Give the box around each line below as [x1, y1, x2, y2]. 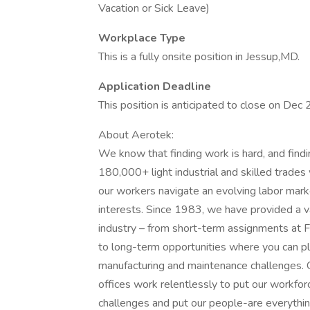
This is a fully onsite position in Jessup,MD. [98, 49, 300, 64]
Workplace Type [98, 30, 185, 46]
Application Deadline [98, 79, 211, 94]
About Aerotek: [98, 127, 174, 143]
